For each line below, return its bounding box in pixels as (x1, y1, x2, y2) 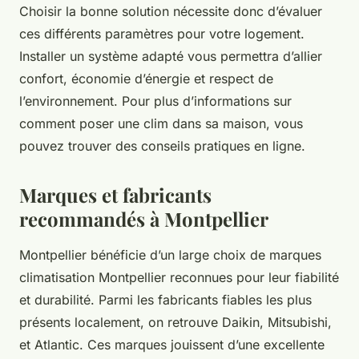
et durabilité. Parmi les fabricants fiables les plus (19, 292, 312, 309)
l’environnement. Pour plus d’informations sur (19, 93, 292, 110)
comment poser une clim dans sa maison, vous (19, 115, 303, 132)
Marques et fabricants (19, 182, 212, 208)
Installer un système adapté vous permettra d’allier (19, 48, 322, 65)
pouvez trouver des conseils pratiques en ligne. (19, 138, 305, 155)
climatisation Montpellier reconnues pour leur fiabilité (19, 269, 339, 286)
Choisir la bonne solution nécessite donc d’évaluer (19, 3, 322, 20)
